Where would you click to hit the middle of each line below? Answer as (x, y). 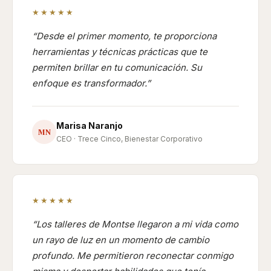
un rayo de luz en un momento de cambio (121, 240)
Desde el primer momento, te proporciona (126, 36)
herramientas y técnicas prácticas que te (120, 52)
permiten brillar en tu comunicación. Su (117, 67)
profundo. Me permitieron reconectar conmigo (133, 256)
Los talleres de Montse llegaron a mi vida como (137, 224)
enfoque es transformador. (89, 83)
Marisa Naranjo (90, 126)
